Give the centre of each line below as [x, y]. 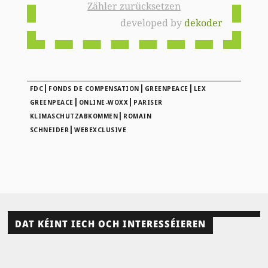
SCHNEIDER [49, 130]
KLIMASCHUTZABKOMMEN [74, 116]
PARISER [148, 102]
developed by [153, 22]
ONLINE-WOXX [103, 102]
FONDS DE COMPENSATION [94, 88]
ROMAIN [138, 116]
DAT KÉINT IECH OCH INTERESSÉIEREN [111, 223]
